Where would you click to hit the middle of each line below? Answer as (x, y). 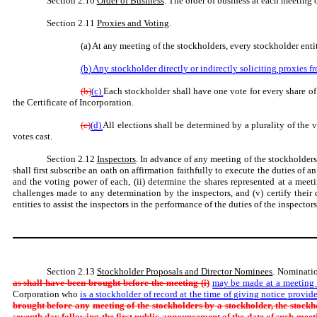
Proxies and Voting (133, 23)
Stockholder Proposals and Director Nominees (185, 271)
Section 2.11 (71, 23)
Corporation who (46, 294)
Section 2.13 (71, 271)
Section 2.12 (71, 158)
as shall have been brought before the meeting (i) (111, 282)
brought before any (51, 305)
